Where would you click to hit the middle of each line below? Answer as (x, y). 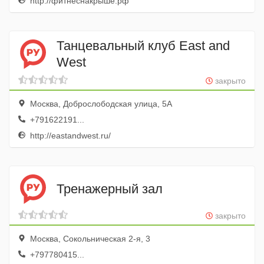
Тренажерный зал (110, 189)
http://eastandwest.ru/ (69, 136)
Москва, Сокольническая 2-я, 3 (89, 239)
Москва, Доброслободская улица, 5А (100, 104)
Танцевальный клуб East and (143, 45)
